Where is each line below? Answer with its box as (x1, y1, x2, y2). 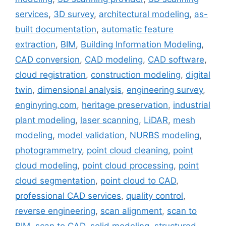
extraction (15, 39, 55, 49)
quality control (126, 190, 183, 201)
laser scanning (80, 115, 139, 125)
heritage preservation (82, 99, 168, 110)
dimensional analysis (37, 84, 122, 95)
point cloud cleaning (87, 145, 168, 155)
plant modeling (15, 115, 75, 125)
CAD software (148, 54, 204, 65)
